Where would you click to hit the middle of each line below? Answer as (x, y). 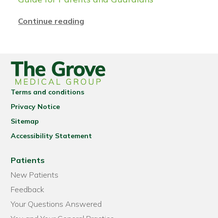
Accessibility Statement (52, 136)
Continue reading (51, 21)
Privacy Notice (36, 107)
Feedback (28, 190)
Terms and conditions (48, 92)
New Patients (35, 175)
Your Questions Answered (56, 204)
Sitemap (25, 121)
